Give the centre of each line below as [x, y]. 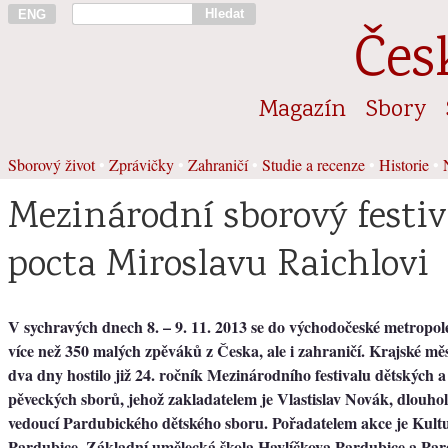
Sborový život [51, 164]
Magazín [302, 110]
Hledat [224, 13]
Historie [404, 164]
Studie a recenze [313, 164]
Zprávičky [141, 164]
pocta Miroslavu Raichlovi [218, 266]
